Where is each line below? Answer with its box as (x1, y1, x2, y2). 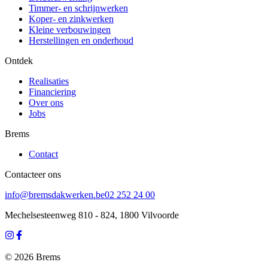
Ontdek (5, 55, 33, 66)
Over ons (29, 97, 63, 108)
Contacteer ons (5, 169, 61, 179)
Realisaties (29, 75, 69, 86)
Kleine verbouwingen (29, 24, 111, 35)
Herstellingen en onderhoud (29, 35, 133, 45)
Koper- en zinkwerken (29, 13, 114, 24)
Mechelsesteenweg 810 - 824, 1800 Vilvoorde (5, 209, 179, 220)
